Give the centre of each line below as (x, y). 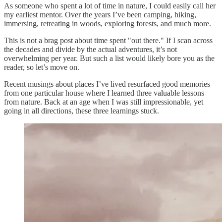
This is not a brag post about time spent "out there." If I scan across (108, 41)
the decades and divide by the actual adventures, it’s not (90, 50)
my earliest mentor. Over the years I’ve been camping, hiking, (100, 15)
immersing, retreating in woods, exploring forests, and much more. (108, 24)
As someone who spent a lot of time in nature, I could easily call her (110, 6)
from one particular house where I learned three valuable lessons (104, 93)
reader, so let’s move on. (42, 67)
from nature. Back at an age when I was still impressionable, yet (104, 102)
